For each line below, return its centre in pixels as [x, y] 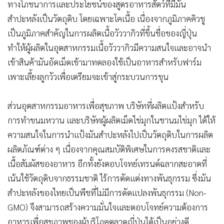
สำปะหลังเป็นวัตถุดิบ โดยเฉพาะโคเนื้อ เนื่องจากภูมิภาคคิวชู [106, 18]
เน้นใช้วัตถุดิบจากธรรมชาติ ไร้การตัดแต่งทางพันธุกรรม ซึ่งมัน [109, 178]
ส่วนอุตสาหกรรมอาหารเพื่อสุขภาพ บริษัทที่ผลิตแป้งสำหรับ [106, 105]
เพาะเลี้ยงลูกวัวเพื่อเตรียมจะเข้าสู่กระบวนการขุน [88, 76]
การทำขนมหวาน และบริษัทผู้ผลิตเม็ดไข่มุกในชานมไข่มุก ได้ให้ [111, 120]
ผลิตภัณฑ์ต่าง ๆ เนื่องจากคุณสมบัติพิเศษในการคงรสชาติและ [109, 149]
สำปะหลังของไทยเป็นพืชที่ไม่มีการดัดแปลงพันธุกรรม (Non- [107, 192]
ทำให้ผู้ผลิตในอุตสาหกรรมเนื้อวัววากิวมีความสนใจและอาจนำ [109, 47]
